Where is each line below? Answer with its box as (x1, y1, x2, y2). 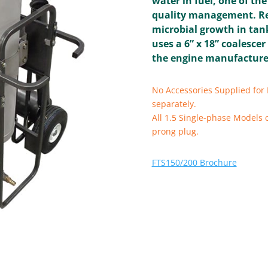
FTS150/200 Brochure (151, 157, 237, 169)
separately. (151, 98, 196, 109)
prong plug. (151, 125, 199, 137)
